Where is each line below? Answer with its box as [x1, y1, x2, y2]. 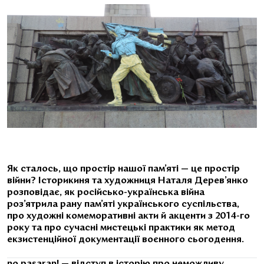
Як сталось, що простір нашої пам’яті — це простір [7, 164, 240, 174]
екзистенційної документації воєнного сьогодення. [7, 235, 244, 245]
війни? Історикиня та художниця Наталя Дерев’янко [7, 176, 248, 186]
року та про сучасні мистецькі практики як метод [7, 223, 235, 233]
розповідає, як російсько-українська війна [7, 187, 204, 197]
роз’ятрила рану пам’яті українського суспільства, [7, 199, 239, 209]
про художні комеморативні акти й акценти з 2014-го [7, 211, 250, 221]
